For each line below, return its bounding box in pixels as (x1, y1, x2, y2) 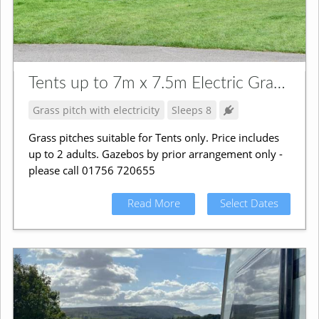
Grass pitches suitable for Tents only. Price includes (28, 130, 279, 145)
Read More (127, 196, 180, 211)
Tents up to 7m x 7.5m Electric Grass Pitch (273, 74, 286, 92)
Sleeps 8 (172, 103, 212, 117)
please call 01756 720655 (28, 163, 155, 178)
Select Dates (219, 196, 278, 211)
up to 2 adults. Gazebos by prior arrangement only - (28, 147, 283, 162)
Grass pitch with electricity (33, 103, 160, 117)
